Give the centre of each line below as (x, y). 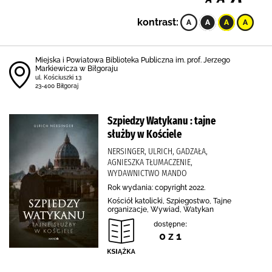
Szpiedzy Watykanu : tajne (161, 121)
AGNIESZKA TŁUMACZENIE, (150, 162)
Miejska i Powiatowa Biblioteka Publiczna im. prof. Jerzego (133, 60)
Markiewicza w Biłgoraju (76, 69)
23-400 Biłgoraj (57, 86)
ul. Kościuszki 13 (58, 77)
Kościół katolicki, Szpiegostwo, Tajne (169, 201)
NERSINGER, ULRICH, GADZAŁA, (158, 151)
